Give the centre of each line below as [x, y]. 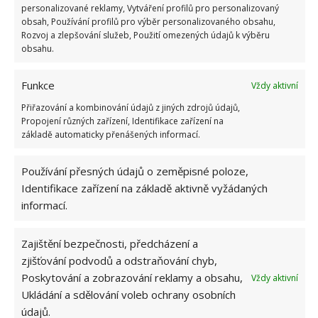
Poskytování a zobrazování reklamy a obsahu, [132, 278]
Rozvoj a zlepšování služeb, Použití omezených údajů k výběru [146, 35]
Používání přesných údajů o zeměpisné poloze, [135, 171]
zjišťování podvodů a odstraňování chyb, [119, 261]
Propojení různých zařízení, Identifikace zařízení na [122, 121]
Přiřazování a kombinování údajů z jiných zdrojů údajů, [131, 108]
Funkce [38, 85]
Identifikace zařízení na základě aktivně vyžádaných [144, 188]
